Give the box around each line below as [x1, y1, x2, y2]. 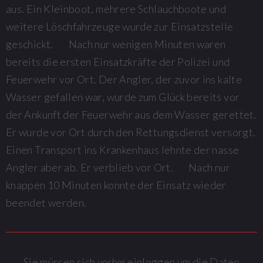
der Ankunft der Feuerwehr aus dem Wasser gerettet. [6, 107, 257, 121]
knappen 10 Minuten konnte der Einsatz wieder [6, 178, 227, 191]
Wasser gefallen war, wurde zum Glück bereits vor [6, 90, 240, 103]
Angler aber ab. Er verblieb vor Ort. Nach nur [6, 160, 230, 174]
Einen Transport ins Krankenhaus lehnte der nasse [6, 143, 240, 156]
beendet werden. [6, 195, 87, 209]
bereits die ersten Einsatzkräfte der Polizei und [6, 55, 230, 68]
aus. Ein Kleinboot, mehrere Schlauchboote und [6, 2, 227, 15]
